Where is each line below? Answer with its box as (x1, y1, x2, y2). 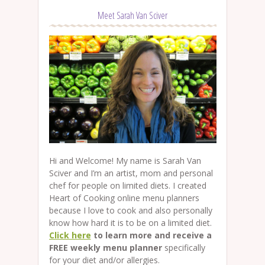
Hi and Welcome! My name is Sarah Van (49, 155, 201, 167)
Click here (49, 230, 91, 241)
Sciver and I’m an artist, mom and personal (49, 167, 213, 179)
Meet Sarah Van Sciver (98, 9, 167, 22)
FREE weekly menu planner (49, 242, 162, 254)
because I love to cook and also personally (49, 205, 212, 216)
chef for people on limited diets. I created (49, 180, 206, 192)
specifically (161, 242, 205, 254)
